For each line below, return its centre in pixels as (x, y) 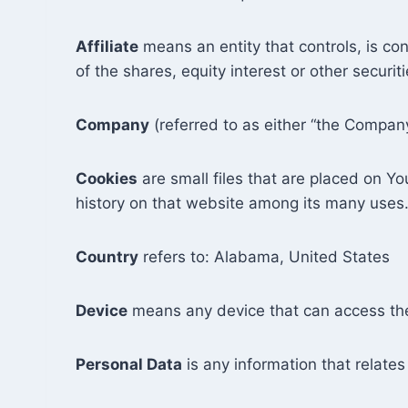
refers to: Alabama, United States (264, 257)
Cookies (107, 178)
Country (107, 257)
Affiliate (107, 46)
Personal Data (129, 364)
